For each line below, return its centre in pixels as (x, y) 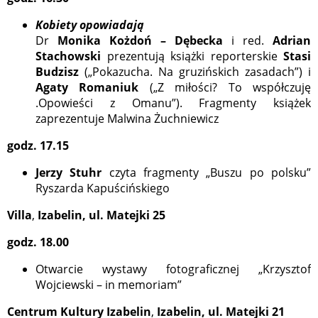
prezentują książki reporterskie (195, 56)
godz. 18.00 (38, 242)
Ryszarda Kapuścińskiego (103, 188)
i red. (248, 41)
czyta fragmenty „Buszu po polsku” (210, 173)
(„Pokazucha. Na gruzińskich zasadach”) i (195, 72)
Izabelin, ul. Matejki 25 (100, 215)
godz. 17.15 (38, 146)
